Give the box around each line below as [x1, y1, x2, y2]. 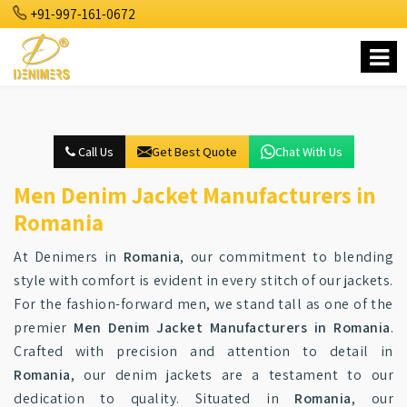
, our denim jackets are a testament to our [70, 365, 393, 384]
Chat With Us [274, 144, 342, 160]
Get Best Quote [151, 144, 237, 160]
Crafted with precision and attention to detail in [14, 342, 393, 361]
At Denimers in [14, 247, 124, 266]
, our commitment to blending [180, 247, 394, 266]
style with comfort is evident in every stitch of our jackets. [14, 271, 393, 290]
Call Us [74, 144, 114, 160]
